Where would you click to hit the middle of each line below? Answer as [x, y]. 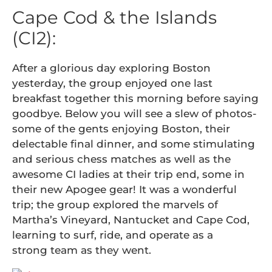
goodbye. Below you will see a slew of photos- [134, 114]
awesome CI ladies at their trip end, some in [128, 174]
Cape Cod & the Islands [114, 17]
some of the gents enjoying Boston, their [121, 129]
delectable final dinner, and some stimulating [134, 144]
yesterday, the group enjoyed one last [112, 83]
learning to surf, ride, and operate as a [113, 235]
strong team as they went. [82, 250]
